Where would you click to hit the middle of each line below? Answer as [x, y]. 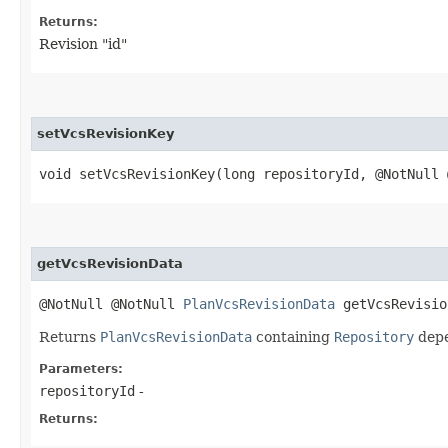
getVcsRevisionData [110, 263]
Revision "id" [83, 43]
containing [293, 336]
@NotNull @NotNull [111, 303]
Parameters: [81, 368]
